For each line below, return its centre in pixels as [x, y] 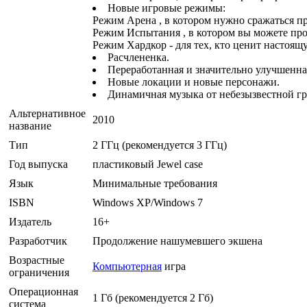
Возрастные [37, 260]
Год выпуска [38, 164]
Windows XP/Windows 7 [148, 203]
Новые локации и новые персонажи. [194, 82]
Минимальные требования [155, 184]
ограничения [39, 273]
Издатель [30, 222]
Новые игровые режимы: [167, 8]
